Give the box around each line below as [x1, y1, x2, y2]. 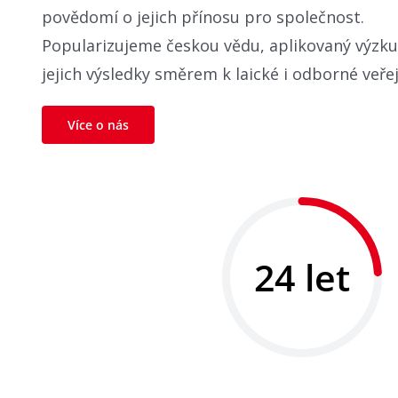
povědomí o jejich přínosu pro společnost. [41, 6, 364, 28]
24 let [253, 252, 350, 302]
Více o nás [67, 116, 129, 134]
